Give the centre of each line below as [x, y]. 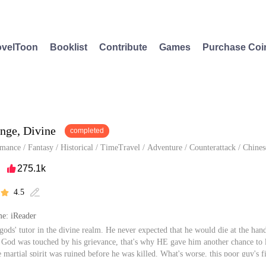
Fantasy [41, 148]
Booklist [69, 47]
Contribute [123, 47]
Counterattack [213, 148]
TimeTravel [120, 148]
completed [87, 131]
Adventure [165, 148]
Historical [77, 148]
